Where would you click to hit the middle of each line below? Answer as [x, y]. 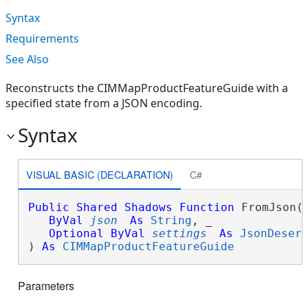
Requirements [42, 38]
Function [207, 207]
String [171, 220]
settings [179, 233]
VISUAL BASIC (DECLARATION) [99, 174]
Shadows [148, 207]
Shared [97, 207]
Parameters [46, 286]
